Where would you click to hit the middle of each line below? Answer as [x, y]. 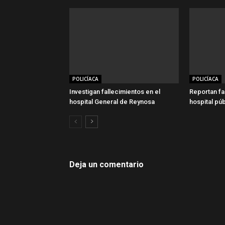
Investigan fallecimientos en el [115, 92]
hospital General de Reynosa [112, 102]
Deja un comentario [106, 164]
